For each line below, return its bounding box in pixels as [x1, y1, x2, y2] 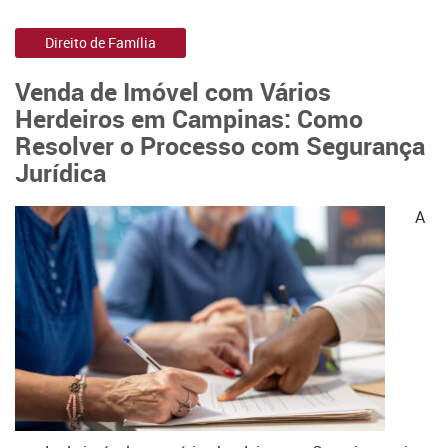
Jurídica [15, 155, 106, 189]
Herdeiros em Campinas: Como [15, 101, 363, 135]
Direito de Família [45, 33, 156, 52]
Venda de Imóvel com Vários [15, 74, 331, 108]
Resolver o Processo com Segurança [15, 128, 425, 162]
